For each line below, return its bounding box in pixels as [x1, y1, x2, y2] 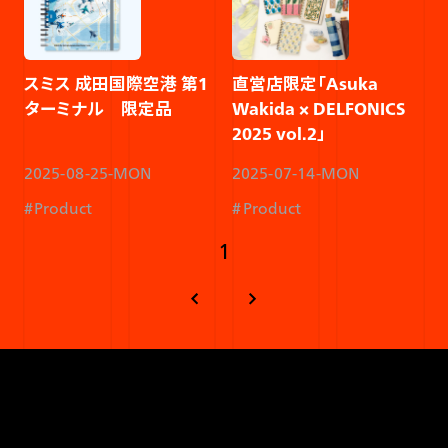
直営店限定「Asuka [232, 68, 379, 99]
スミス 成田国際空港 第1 [23, 68, 208, 99]
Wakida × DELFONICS [232, 93, 406, 124]
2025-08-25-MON [23, 158, 152, 187]
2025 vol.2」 [232, 118, 327, 149]
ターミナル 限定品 [23, 93, 172, 124]
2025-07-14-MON [232, 158, 361, 187]
